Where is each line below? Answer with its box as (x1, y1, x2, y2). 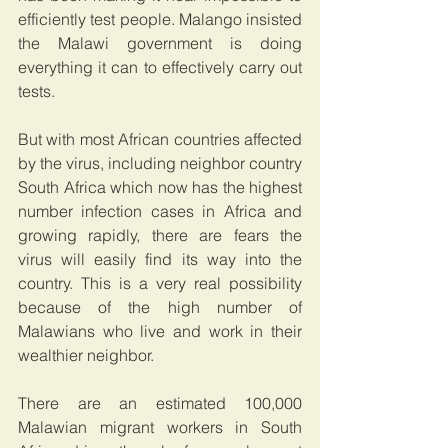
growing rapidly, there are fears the (18, 224, 302, 245)
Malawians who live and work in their (18, 320, 302, 341)
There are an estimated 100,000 (18, 392, 302, 413)
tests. (18, 80, 55, 101)
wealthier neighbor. (18, 344, 154, 365)
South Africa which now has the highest (18, 176, 302, 197)
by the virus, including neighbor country (18, 152, 302, 173)
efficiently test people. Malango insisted (18, 8, 302, 29)
